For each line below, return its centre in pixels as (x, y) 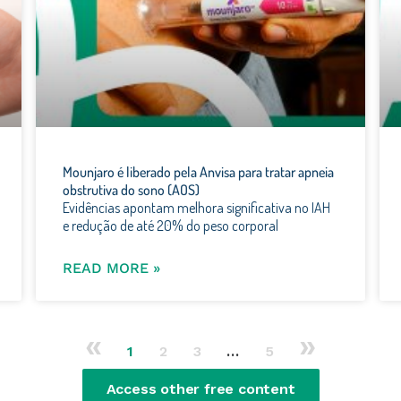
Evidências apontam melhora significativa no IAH (196, 207)
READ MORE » (111, 268)
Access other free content (200, 388)
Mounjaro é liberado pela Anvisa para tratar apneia (198, 171)
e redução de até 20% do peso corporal (171, 225)
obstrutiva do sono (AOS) (131, 189)
